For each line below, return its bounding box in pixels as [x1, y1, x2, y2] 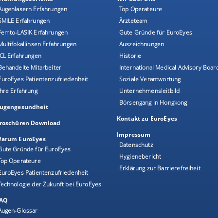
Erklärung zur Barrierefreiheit [119, 164, 200, 172]
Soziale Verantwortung [119, 75, 181, 83]
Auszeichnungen [119, 40, 164, 48]
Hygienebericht [119, 152, 162, 161]
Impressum [117, 130, 151, 139]
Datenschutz [119, 141, 153, 149]
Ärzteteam [119, 17, 148, 25]
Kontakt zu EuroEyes [117, 114, 178, 123]
